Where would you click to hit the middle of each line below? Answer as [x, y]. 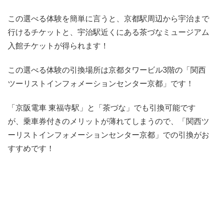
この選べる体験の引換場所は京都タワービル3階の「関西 [107, 70]
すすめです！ [31, 149]
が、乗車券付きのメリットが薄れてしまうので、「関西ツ [108, 122]
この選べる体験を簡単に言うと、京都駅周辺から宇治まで [108, 18]
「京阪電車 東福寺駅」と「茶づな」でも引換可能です [102, 108]
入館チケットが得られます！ [58, 46]
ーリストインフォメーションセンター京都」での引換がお [108, 135]
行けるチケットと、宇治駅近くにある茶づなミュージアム [108, 32]
